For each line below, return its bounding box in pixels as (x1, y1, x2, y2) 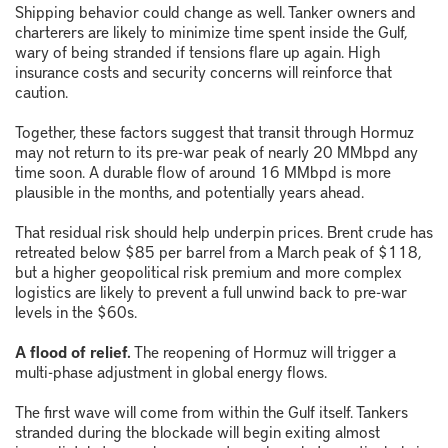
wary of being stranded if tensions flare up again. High (15, 40, 380, 63)
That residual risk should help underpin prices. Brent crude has (15, 220, 433, 243)
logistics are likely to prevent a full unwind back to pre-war (15, 280, 407, 303)
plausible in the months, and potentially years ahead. (15, 180, 364, 203)
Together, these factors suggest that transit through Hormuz (15, 120, 414, 143)
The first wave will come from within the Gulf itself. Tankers (15, 400, 408, 423)
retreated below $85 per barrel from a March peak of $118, (15, 240, 421, 263)
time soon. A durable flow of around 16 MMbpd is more (15, 160, 391, 183)
